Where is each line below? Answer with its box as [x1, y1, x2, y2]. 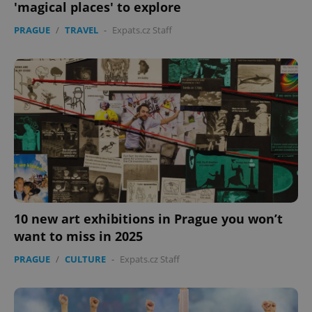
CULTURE [65, 252, 106, 265]
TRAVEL [65, 23, 98, 36]
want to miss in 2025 [14, 227, 143, 244]
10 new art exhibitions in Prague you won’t [14, 210, 283, 227]
